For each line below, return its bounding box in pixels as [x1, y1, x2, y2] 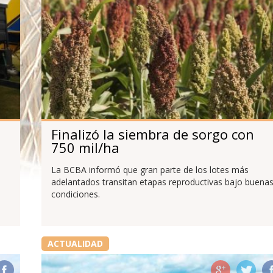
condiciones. [51, 188, 100, 200]
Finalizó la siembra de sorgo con [51, 124, 254, 143]
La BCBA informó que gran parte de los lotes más [51, 164, 249, 176]
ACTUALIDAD [47, 238, 103, 250]
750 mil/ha [51, 138, 119, 157]
